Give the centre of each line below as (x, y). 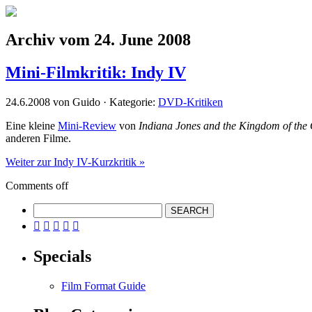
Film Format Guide (103, 286)
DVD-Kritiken (190, 102)
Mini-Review (87, 125)
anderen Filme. (38, 138)
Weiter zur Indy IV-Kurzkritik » (75, 162)
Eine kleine (32, 125)
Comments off (37, 185)
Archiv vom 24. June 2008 (98, 39)
